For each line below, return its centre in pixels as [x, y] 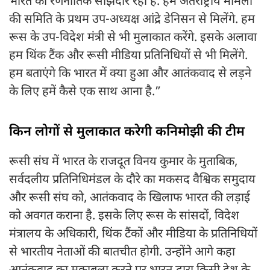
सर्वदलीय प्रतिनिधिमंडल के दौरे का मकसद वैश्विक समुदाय [132, 181]
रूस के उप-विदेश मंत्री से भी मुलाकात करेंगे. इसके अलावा [133, 38]
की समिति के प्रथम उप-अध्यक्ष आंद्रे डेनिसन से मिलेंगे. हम [132, 20]
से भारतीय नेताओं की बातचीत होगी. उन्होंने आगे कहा [122, 253]
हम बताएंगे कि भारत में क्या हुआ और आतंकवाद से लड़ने [130, 74]
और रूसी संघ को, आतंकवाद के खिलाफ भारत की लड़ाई [130, 199]
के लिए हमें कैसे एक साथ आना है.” [85, 93]
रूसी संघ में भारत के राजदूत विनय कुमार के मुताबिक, [123, 162]
